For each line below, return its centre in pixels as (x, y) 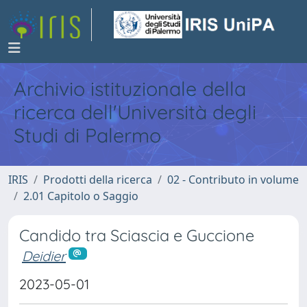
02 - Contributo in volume (233, 180)
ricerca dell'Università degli (135, 112)
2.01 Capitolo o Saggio (81, 196)
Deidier (44, 256)
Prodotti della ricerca (98, 180)
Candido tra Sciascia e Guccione (137, 235)
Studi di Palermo (87, 135)
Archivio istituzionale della (130, 88)
